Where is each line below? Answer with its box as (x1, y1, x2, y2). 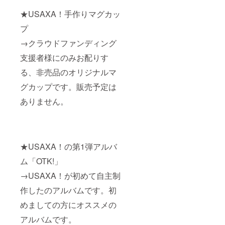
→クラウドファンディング (20, 37, 117, 49)
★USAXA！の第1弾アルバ (20, 141, 117, 153)
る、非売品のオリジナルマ (20, 66, 117, 78)
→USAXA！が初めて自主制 (20, 170, 121, 182)
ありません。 (20, 95, 68, 107)
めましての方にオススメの (20, 199, 117, 211)
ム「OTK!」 (20, 155, 62, 167)
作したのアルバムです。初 (20, 184, 117, 196)
